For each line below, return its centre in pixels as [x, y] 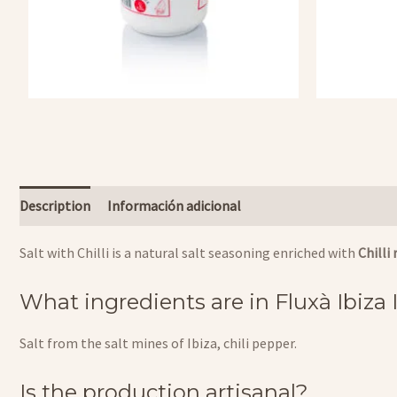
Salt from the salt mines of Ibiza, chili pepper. [158, 343]
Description [55, 205]
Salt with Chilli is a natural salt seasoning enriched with [189, 252]
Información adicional [174, 205]
